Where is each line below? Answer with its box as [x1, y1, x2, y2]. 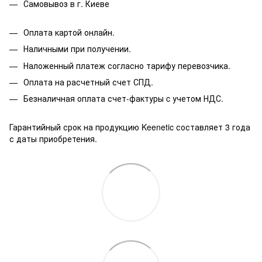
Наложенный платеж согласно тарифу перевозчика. [23, 59, 230, 71]
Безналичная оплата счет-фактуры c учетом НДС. [23, 92, 223, 105]
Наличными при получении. [23, 43, 131, 55]
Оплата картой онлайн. [23, 26, 115, 38]
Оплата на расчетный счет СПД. [23, 75, 153, 88]
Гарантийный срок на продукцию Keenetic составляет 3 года [9, 120, 250, 133]
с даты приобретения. [9, 132, 97, 144]
